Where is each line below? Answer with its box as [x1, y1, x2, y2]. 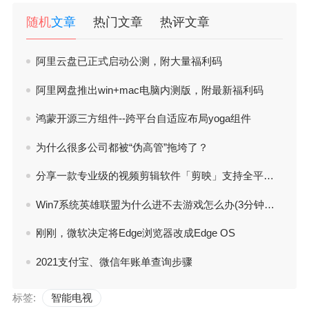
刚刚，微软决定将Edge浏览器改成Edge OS [36, 227, 235, 239]
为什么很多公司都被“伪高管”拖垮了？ [36, 141, 208, 153]
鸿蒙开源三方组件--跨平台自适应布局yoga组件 [36, 112, 251, 125]
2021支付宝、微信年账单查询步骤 [36, 255, 192, 268]
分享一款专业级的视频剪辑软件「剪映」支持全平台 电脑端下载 [36, 170, 263, 182]
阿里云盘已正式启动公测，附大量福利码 [36, 55, 222, 68]
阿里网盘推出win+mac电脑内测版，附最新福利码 [36, 83, 263, 96]
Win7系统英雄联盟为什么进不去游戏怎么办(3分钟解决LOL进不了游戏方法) [36, 198, 264, 210]
